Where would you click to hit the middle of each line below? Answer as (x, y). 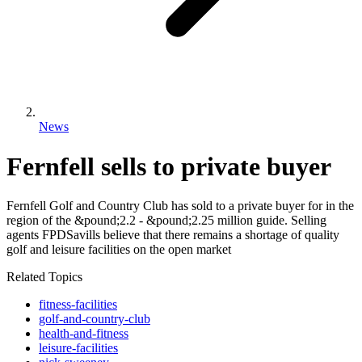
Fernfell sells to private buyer (169, 166)
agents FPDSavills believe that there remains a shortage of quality (173, 235)
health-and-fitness (84, 334)
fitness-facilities (78, 305)
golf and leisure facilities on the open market (119, 250)
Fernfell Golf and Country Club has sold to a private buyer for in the (180, 206)
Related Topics (44, 277)
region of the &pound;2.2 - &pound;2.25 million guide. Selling (166, 221)
